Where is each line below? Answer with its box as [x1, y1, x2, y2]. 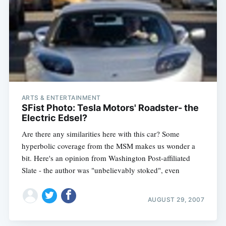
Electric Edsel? [21, 112, 87, 123]
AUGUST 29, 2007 [147, 196, 205, 204]
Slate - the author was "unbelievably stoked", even [21, 164, 180, 175]
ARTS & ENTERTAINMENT [21, 93, 101, 101]
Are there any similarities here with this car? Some [21, 128, 180, 139]
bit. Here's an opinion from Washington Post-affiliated [21, 152, 190, 163]
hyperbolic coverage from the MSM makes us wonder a [21, 140, 195, 151]
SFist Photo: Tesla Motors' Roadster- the [21, 102, 199, 113]
